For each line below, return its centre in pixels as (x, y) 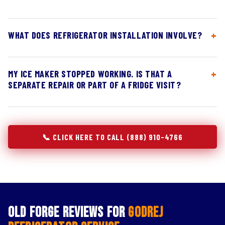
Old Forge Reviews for (68, 213)
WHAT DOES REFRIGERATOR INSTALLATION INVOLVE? (105, 35)
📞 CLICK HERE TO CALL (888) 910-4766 (113, 137)
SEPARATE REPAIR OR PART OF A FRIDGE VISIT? (95, 85)
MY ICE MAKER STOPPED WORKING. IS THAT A (90, 74)
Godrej (146, 213)
